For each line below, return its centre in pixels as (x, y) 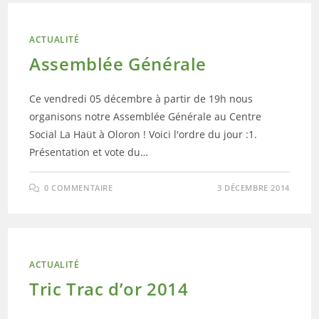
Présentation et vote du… (89, 152)
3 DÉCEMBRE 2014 (253, 188)
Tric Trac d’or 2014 (109, 289)
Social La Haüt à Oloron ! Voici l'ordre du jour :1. (143, 134)
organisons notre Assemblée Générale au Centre (146, 116)
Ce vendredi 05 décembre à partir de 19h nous (141, 99)
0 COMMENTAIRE (78, 188)
